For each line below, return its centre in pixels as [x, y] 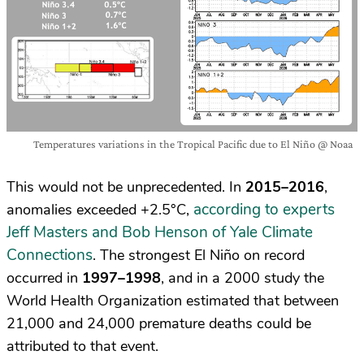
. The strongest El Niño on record [199, 256]
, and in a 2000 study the [243, 278]
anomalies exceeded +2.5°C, [100, 210]
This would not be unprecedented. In [126, 187]
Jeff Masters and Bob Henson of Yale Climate [160, 233]
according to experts [264, 210]
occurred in [44, 278]
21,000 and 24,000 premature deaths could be [159, 324]
